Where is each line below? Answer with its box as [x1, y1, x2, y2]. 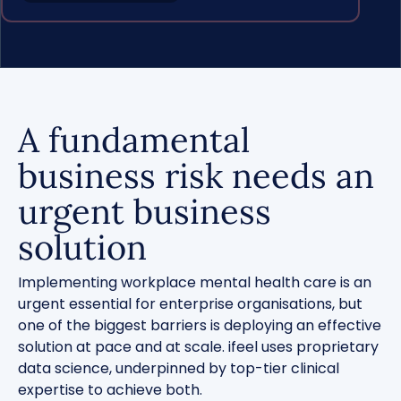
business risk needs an [18, 154, 374, 197]
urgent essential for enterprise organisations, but [18, 294, 363, 314]
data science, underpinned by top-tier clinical [18, 358, 339, 379]
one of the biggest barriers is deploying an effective [18, 315, 381, 336]
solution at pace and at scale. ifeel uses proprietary [18, 337, 379, 357]
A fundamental [18, 118, 250, 161]
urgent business [18, 190, 271, 233]
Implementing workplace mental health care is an [18, 272, 371, 293]
